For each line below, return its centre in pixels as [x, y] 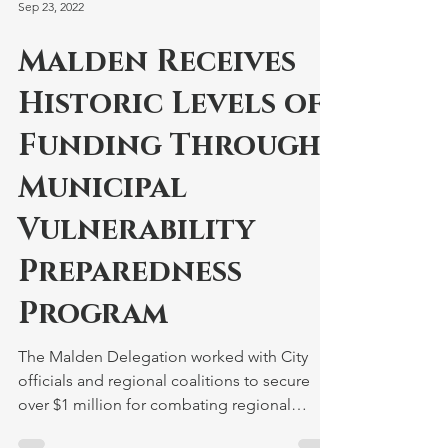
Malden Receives [157, 62]
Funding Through [169, 146]
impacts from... [71, 428]
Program [93, 314]
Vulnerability [136, 230]
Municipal [102, 188]
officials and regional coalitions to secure [164, 380]
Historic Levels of [170, 104]
